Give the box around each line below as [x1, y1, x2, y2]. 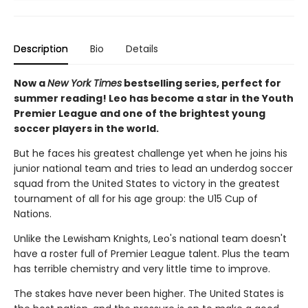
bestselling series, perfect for [122, 76, 281, 90]
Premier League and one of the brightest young [14, 106, 265, 120]
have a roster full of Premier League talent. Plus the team [14, 246, 289, 261]
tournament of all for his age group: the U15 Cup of [14, 191, 258, 206]
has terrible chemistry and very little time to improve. [14, 261, 270, 276]
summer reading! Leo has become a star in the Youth [14, 91, 294, 105]
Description [14, 41, 68, 56]
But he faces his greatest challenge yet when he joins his [14, 146, 287, 160]
